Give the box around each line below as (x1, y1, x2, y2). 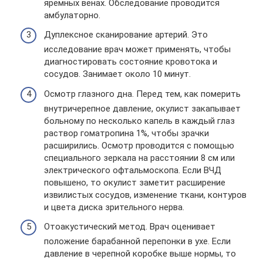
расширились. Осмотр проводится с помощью (44, 140, 234, 151)
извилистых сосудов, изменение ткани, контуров (44, 189, 247, 200)
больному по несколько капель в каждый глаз (44, 115, 235, 126)
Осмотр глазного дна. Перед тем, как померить (44, 88, 241, 99)
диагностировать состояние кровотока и (44, 56, 217, 67)
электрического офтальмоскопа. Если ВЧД (44, 164, 221, 176)
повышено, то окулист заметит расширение (44, 177, 225, 188)
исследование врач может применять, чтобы (44, 44, 231, 55)
